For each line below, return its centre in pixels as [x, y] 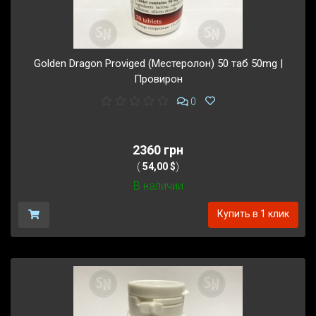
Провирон [158, 79]
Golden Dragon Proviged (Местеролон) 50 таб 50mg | [158, 63]
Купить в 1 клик [253, 214]
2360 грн [158, 150]
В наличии [158, 186]
